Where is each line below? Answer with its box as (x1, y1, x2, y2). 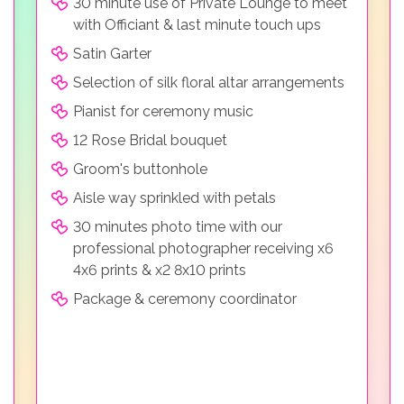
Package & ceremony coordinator (73, 289, 297, 308)
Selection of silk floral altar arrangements (73, 73, 344, 91)
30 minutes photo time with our (73, 217, 282, 235)
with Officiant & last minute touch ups (73, 15, 321, 33)
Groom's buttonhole (73, 160, 207, 178)
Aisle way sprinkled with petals (73, 188, 276, 207)
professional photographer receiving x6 (73, 239, 334, 257)
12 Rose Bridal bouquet (73, 131, 227, 149)
